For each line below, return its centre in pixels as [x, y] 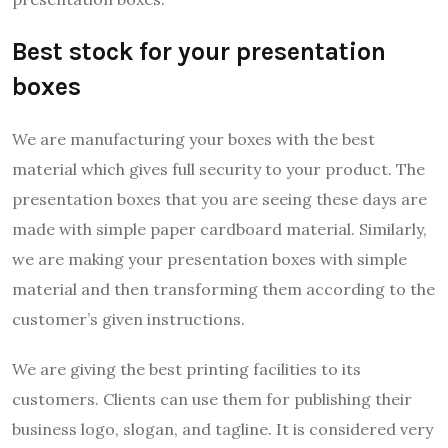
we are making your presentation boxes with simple [209, 259]
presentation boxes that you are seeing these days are [219, 199]
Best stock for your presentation [199, 52]
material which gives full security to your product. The [218, 169]
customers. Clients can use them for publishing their [212, 399]
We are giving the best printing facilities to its [186, 369]
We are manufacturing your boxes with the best [193, 139]
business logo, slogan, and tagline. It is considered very [222, 429]
